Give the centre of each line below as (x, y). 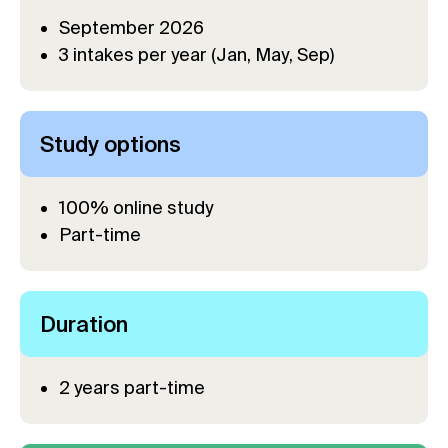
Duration (84, 323)
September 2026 (131, 27)
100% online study (136, 207)
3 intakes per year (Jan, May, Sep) (196, 54)
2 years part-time (132, 387)
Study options (110, 143)
